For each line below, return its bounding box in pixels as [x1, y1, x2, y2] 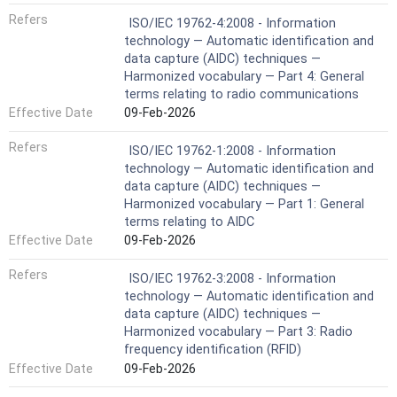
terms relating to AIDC [124, 214, 254, 230]
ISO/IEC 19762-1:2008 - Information [128, 143, 336, 159]
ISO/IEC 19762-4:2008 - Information [128, 15, 336, 31]
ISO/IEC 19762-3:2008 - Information [128, 271, 336, 286]
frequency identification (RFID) [124, 342, 301, 357]
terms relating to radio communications [124, 86, 359, 102]
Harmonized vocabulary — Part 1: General [124, 196, 364, 212]
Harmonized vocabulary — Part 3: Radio [124, 324, 353, 339]
